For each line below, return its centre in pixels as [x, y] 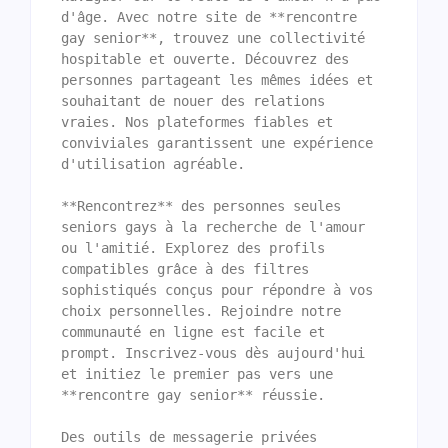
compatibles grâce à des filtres [185, 268]
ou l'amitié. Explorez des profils [193, 247]
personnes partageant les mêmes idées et [217, 79]
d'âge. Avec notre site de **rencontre [209, 16]
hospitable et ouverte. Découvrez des [205, 58]
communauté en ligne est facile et [193, 331]
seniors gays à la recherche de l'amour [213, 226]
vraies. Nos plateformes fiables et [197, 121]
